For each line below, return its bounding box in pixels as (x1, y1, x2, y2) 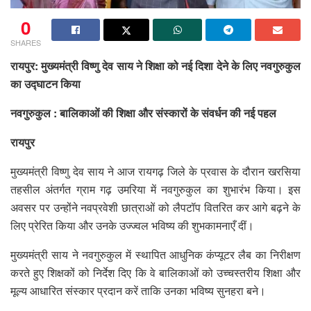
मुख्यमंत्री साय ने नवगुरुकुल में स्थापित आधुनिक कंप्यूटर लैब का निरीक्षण (10, 246, 301, 262)
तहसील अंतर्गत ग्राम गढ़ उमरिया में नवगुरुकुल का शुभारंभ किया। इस (10, 180, 301, 197)
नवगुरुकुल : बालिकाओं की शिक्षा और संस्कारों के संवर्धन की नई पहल (10, 104, 276, 121)
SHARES (10, 36, 41, 48)
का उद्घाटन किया (10, 75, 81, 92)
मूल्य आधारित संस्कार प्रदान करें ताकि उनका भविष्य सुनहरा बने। (10, 282, 269, 299)
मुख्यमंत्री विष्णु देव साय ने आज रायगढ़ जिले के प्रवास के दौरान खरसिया (10, 162, 301, 179)
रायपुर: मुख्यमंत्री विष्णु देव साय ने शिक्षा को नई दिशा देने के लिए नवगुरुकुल (10, 57, 301, 74)
